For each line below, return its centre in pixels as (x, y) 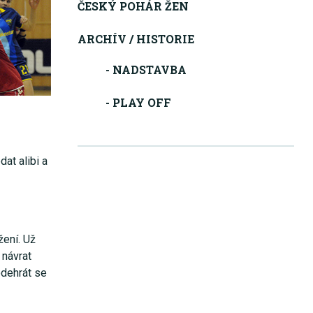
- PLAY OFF (139, 103)
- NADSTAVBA (146, 70)
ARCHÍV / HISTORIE (136, 39)
